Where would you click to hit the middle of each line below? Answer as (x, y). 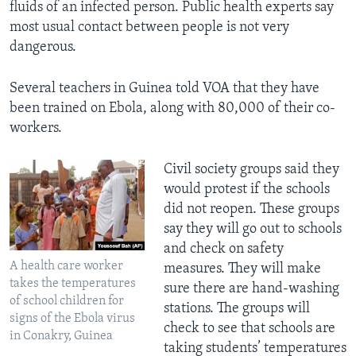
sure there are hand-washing (251, 289)
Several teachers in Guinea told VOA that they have (164, 89)
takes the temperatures (73, 283)
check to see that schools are (249, 329)
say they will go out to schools (252, 230)
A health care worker (66, 266)
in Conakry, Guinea (61, 336)
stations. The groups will (236, 309)
